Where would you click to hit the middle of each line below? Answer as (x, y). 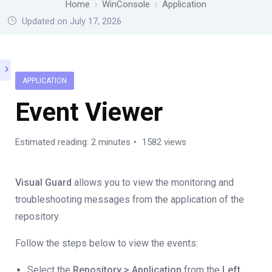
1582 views (163, 142)
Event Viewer (89, 112)
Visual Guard (43, 182)
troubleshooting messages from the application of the (130, 199)
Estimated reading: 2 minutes (73, 142)
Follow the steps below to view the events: (107, 243)
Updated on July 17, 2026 (70, 21)
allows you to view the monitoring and (153, 182)
